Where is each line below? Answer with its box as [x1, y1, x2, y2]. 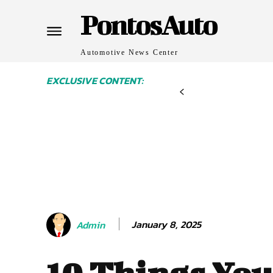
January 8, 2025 [132, 216, 201, 232]
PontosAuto [80, 9, 216, 40]
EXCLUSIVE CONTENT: [46, 73, 143, 88]
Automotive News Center [80, 48, 179, 57]
